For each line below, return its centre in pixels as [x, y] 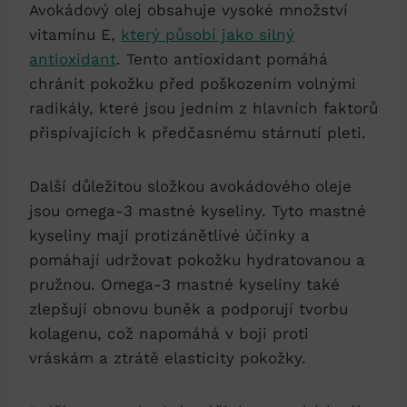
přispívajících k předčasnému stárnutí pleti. [198, 132]
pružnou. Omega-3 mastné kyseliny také [184, 284]
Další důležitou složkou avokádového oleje [190, 186]
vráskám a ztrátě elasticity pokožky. [168, 357]
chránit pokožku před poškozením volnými [193, 83]
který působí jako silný [208, 34]
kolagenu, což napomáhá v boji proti [169, 333]
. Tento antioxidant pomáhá [222, 59]
